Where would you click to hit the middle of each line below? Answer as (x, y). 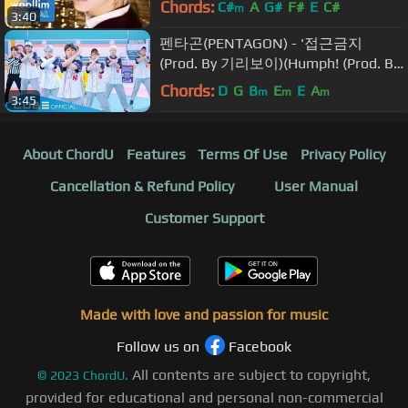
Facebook (260, 346)
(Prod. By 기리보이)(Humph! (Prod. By (280, 64)
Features (156, 154)
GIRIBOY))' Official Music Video (259, 84)
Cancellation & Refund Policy (142, 186)
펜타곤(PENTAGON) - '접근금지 (261, 44)
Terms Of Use (243, 154)
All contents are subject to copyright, (251, 374)
